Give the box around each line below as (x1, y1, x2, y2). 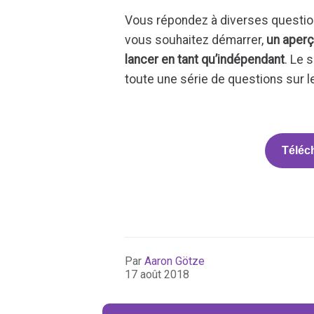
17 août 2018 (125, 267, 190, 281)
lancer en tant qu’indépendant (125, 52, 285, 67)
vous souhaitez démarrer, (125, 32, 264, 47)
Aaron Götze (144, 254, 205, 268)
